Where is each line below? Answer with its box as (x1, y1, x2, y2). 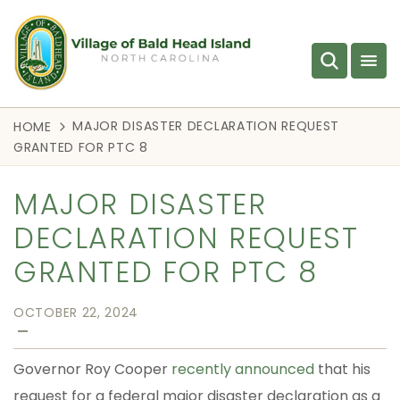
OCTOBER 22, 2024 (13, 303, 139, 321)
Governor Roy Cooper (13, 358, 171, 379)
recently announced (171, 358, 314, 379)
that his (314, 358, 371, 379)
